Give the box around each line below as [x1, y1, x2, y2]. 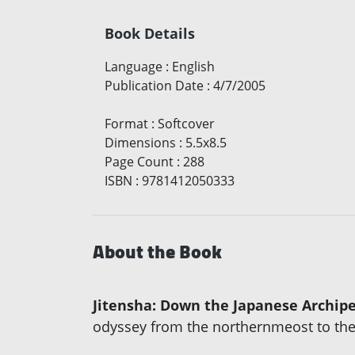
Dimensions [105, 134, 176, 152]
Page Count [105, 153, 174, 171]
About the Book [93, 234, 222, 270]
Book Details [105, 24, 195, 44]
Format [105, 115, 148, 133]
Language [105, 58, 162, 76]
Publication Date [105, 77, 204, 95]
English [172, 58, 215, 76]
